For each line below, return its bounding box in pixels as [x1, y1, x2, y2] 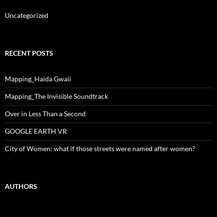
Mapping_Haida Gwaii [5, 74, 71, 83]
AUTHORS [5, 182, 37, 190]
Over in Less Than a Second [5, 109, 86, 118]
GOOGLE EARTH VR [5, 126, 67, 135]
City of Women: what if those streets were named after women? [5, 144, 195, 153]
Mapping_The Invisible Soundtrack [5, 92, 108, 100]
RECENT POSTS [5, 48, 53, 57]
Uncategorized [5, 11, 48, 19]
